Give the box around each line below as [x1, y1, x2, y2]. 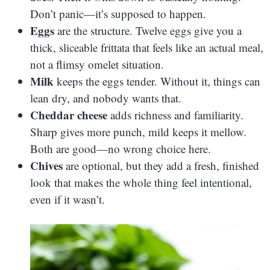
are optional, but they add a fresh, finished [63, 157, 259, 173]
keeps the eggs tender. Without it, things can [54, 73, 260, 89]
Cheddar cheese [30, 106, 107, 123]
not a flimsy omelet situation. [30, 56, 164, 72]
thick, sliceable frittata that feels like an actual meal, [30, 39, 263, 55]
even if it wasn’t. [30, 191, 105, 207]
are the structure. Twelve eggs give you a [54, 22, 242, 38]
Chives [30, 157, 63, 174]
